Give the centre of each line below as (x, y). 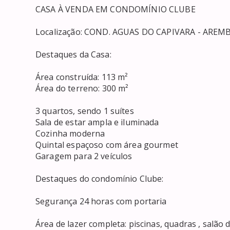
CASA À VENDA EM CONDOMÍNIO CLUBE (116, 9)
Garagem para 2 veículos (84, 156)
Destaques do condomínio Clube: (100, 178)
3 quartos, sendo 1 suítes (85, 111)
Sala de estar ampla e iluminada (97, 122)
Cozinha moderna (70, 133)
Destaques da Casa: (73, 54)
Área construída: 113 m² (82, 77)
